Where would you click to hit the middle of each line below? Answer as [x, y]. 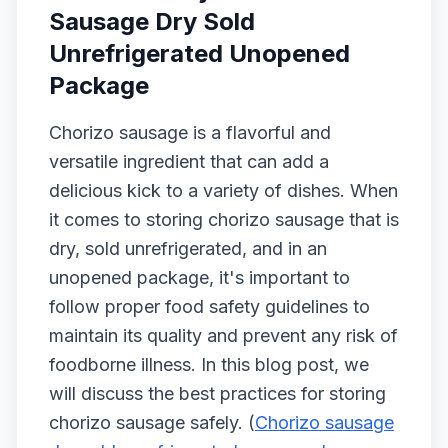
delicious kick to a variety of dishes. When [223, 190]
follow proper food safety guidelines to [209, 306]
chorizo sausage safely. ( [152, 422]
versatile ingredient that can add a [189, 161]
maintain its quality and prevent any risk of [223, 335]
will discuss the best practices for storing [217, 393]
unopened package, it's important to [199, 277]
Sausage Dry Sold [152, 21]
